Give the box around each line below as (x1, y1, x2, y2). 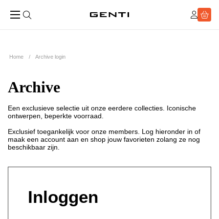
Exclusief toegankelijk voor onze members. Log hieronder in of (8, 128, 200, 135)
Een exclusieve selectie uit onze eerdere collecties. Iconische (8, 104, 196, 112)
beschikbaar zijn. (8, 143, 60, 151)
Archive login (35, 54, 66, 60)
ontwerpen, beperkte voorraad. (8, 112, 106, 120)
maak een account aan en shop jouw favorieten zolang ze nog (8, 135, 200, 143)
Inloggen (28, 187, 98, 206)
